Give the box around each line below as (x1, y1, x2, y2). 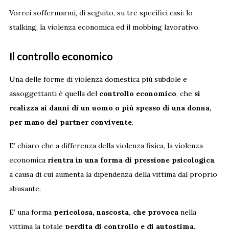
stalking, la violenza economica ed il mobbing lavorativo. (9, 22, 200, 32)
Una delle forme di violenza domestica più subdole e (9, 74, 187, 84)
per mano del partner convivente (9, 117, 132, 127)
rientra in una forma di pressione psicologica (47, 155, 214, 165)
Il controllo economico (9, 50, 113, 62)
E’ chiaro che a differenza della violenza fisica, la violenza (9, 141, 203, 150)
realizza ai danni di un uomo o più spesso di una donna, (9, 103, 212, 112)
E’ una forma (9, 207, 54, 217)
